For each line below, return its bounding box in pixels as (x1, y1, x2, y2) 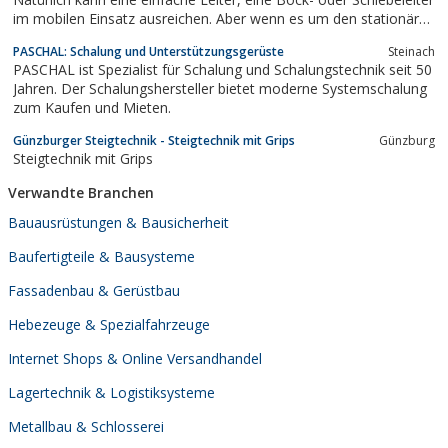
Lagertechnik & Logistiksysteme (8, 383, 215, 403)
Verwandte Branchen (8, 182, 154, 202)
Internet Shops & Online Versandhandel (8, 349, 262, 369)
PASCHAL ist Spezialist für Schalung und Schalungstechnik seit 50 (13, 59, 432, 79)
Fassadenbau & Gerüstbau (8, 281, 180, 301)
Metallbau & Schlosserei (8, 417, 164, 437)
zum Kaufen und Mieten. (13, 97, 171, 117)
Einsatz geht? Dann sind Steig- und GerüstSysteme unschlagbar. (13, 27, 424, 47)
